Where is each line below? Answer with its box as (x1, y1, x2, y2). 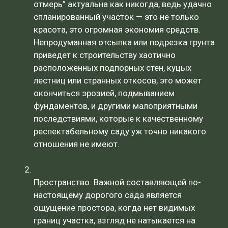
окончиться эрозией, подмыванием (34, 88, 175, 98)
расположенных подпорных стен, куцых (34, 62, 191, 73)
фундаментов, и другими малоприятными (34, 100, 197, 111)
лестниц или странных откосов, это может (34, 75, 202, 85)
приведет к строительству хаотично (34, 49, 176, 60)
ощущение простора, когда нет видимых (34, 202, 195, 213)
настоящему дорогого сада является (34, 189, 182, 200)
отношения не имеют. (34, 138, 120, 149)
